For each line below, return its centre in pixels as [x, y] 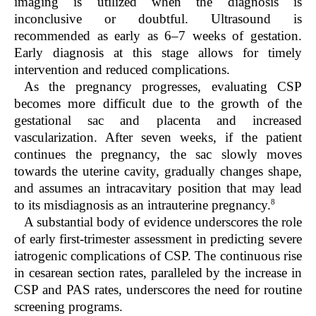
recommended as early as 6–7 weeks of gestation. [158, 35]
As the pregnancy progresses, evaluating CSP [163, 86]
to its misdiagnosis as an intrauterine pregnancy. [142, 205]
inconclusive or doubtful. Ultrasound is [158, 18]
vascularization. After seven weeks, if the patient [158, 137]
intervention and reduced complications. [122, 69]
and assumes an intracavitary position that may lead [158, 188]
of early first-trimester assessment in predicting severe [158, 238]
